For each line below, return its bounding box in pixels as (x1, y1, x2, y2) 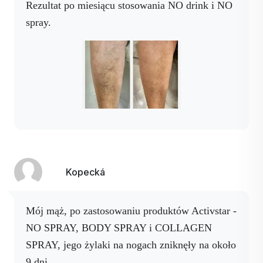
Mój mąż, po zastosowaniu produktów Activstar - (26, 204, 35, 217)
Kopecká (66, 166, 105, 178)
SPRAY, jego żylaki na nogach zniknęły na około (26, 238, 236, 251)
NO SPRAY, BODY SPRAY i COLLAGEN (26, 221, 212, 234)
